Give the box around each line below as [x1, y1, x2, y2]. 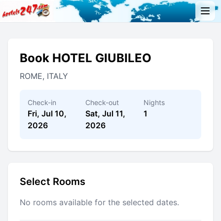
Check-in [28, 98, 56, 107]
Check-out [85, 98, 119, 107]
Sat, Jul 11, [85, 108, 126, 118]
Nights [143, 98, 165, 107]
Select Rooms [20, 175, 85, 187]
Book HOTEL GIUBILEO [20, 50, 151, 65]
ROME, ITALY [20, 71, 68, 81]
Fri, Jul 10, [28, 108, 67, 118]
